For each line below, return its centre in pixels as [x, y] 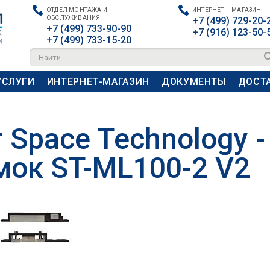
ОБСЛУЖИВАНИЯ [74, 18]
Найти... [52, 58]
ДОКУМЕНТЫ [193, 82]
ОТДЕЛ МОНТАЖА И [77, 10]
